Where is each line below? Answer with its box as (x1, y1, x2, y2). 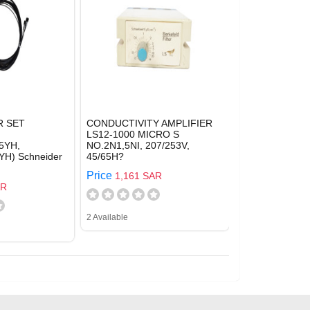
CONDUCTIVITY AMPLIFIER (86, 118, 212, 129)
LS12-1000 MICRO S (86, 129, 179, 140)
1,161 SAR (115, 170, 162, 181)
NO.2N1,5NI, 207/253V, (86, 140, 190, 151)
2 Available (86, 212, 128, 222)
